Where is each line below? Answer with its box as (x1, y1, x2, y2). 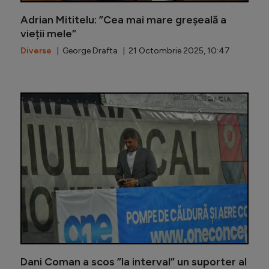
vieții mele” (20, 26, 76, 40)
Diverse (20, 45, 52, 56)
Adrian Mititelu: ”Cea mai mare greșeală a (20, 13, 226, 26)
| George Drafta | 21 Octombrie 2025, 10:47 (52, 45, 230, 56)
